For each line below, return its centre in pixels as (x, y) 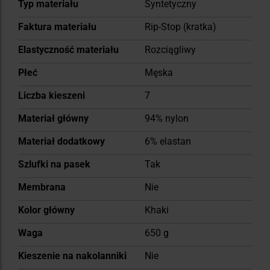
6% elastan (168, 142)
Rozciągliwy (170, 50)
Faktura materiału (57, 27)
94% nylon (167, 119)
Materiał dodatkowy (61, 142)
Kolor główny (46, 210)
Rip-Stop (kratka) (181, 27)
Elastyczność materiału (68, 50)
